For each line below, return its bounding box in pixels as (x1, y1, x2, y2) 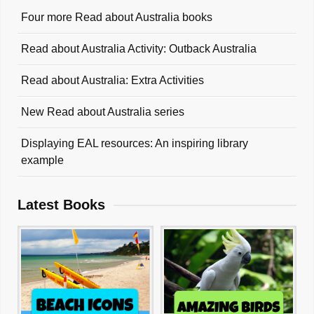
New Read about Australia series (21, 105, 184, 118)
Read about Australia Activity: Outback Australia (21, 42, 257, 55)
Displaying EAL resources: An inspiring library (21, 137, 248, 149)
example (21, 153, 64, 166)
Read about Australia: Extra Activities (21, 74, 204, 86)
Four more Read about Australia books (21, 11, 212, 23)
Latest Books (18, 196, 105, 212)
